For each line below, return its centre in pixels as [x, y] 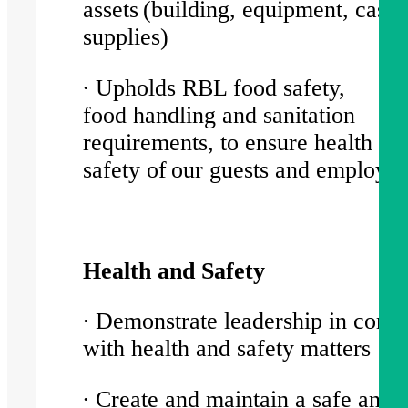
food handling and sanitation [219, 115]
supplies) [132, 36]
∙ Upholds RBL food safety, [214, 87]
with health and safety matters [233, 349]
